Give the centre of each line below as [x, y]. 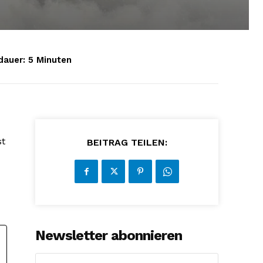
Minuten [54, 60]
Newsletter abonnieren [109, 235]
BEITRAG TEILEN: [127, 142]
